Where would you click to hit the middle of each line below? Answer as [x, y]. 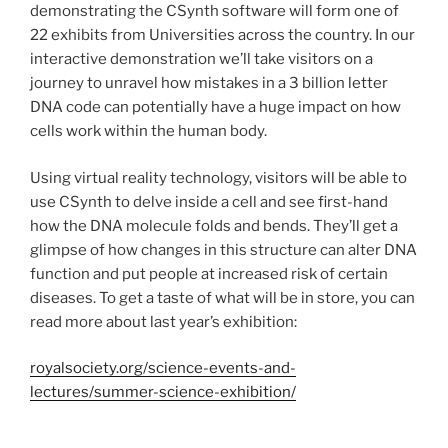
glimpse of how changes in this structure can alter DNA [223, 249]
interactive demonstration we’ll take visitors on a [201, 59]
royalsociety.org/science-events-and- [163, 368]
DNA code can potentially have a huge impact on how [215, 107]
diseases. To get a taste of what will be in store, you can [222, 297]
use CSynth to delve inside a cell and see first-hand [209, 201]
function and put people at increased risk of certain [209, 273]
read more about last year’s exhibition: [163, 321]
